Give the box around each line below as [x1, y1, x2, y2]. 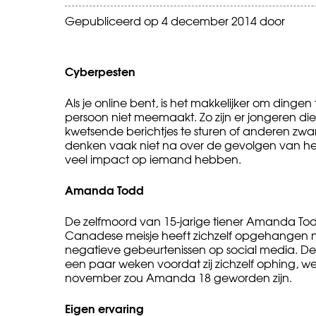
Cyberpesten [65, 61, 135, 80]
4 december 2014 [162, 11, 257, 29]
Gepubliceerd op [65, 11, 162, 29]
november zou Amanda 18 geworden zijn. [65, 268, 292, 286]
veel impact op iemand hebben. [65, 150, 241, 167]
